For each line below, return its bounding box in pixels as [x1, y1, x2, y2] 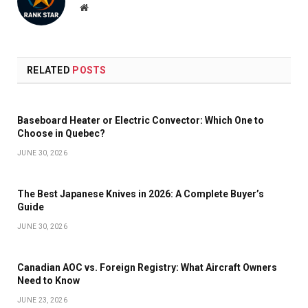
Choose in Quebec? [17, 127, 105, 139]
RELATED [27, 64, 73, 76]
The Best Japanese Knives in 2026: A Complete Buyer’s [17, 188, 264, 199]
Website [87, 1, 118, 12]
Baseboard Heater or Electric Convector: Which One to [17, 114, 264, 126]
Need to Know [17, 274, 80, 286]
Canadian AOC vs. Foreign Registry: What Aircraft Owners [17, 261, 277, 273]
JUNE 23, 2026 [17, 296, 67, 304]
